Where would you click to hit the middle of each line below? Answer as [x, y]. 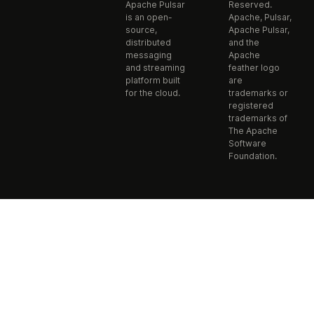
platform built [152, 80]
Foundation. [252, 156]
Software [247, 143]
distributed [148, 42]
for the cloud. [152, 93]
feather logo [254, 68]
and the [244, 42]
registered [251, 105]
